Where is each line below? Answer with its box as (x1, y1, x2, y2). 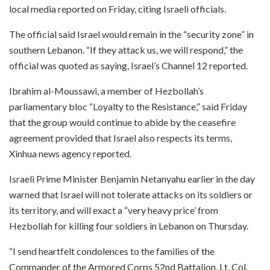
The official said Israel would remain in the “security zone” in (9, 28, 254, 40)
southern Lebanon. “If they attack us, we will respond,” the (9, 43, 243, 55)
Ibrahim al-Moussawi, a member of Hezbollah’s (9, 84, 204, 96)
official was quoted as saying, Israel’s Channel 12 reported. (9, 59, 248, 71)
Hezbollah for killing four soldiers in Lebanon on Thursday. (9, 219, 248, 231)
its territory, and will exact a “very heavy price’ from (9, 204, 218, 216)
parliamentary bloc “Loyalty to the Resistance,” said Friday (9, 100, 247, 112)
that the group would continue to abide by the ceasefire (9, 116, 236, 128)
